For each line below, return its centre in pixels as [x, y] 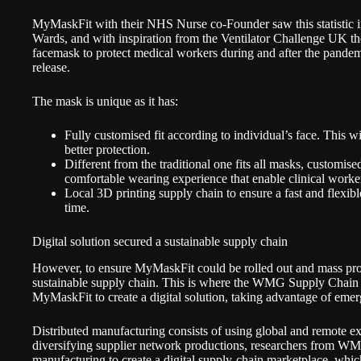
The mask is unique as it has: [108, 101]
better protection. [109, 149]
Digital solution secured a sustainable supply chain [160, 241]
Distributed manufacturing [99, 330]
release [50, 67]
